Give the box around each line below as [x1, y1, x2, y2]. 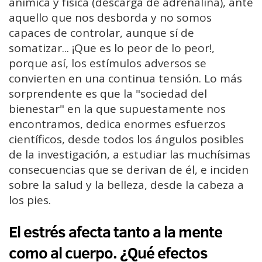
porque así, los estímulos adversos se [9, 56, 206, 71]
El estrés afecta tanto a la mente [9, 220, 222, 243]
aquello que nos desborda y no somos [9, 10, 212, 26]
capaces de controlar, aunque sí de [9, 25, 194, 41]
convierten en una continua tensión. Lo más [9, 71, 242, 87]
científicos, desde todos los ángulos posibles [9, 132, 244, 147]
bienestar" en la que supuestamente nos [9, 101, 226, 117]
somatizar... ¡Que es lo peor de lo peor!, [9, 40, 215, 56]
